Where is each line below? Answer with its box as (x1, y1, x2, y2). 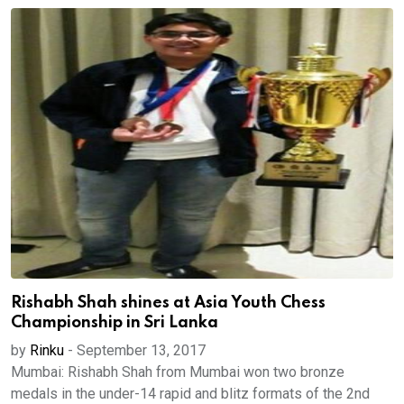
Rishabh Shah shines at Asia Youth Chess (11, 295, 326, 311)
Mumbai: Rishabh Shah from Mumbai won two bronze (11, 363, 344, 381)
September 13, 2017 (77, 342, 206, 359)
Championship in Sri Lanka (11, 315, 218, 331)
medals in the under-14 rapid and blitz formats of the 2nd (11, 385, 370, 402)
